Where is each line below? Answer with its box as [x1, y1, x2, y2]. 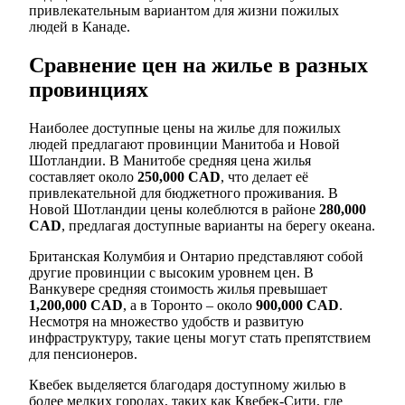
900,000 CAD [256, 297, 339, 314]
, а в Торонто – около [123, 297, 256, 314]
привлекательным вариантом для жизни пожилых [29, 3, 339, 19]
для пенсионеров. [29, 346, 137, 363]
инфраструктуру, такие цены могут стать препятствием [29, 330, 371, 346]
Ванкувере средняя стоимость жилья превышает [29, 281, 327, 297]
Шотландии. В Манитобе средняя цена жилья [29, 153, 311, 169]
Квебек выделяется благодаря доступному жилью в [29, 377, 346, 393]
